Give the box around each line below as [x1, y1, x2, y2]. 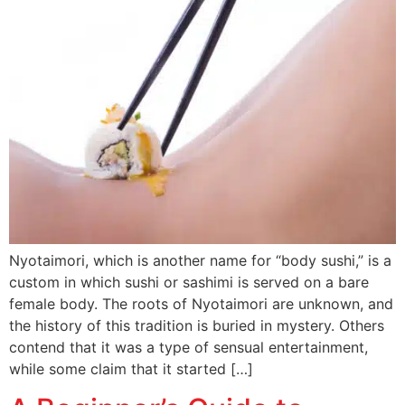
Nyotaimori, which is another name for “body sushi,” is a [9, 250, 391, 269]
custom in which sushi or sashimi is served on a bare [9, 272, 369, 291]
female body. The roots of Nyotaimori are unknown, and [9, 294, 393, 313]
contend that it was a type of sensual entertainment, [9, 337, 368, 356]
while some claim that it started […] [9, 359, 253, 378]
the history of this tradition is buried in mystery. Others [9, 316, 384, 334]
